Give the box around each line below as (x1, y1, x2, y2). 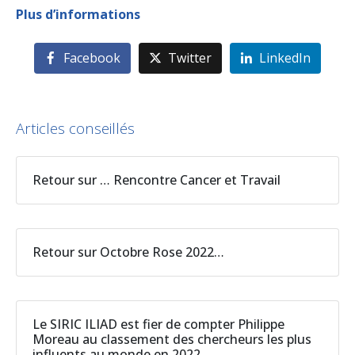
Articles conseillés (16, 118, 135, 139)
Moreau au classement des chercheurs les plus (32, 330, 311, 349)
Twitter (168, 49, 212, 67)
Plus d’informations (16, 5, 140, 23)
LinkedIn (258, 49, 311, 67)
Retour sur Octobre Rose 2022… (32, 243, 224, 261)
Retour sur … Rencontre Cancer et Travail (32, 171, 281, 189)
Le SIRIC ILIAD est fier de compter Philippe (32, 315, 284, 334)
